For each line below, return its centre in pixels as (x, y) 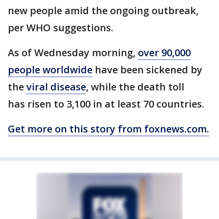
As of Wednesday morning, (73, 53)
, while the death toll (135, 87)
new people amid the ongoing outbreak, (103, 11)
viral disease (56, 87)
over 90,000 (164, 53)
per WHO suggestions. (61, 28)
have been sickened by (147, 70)
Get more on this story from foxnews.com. (109, 129)
